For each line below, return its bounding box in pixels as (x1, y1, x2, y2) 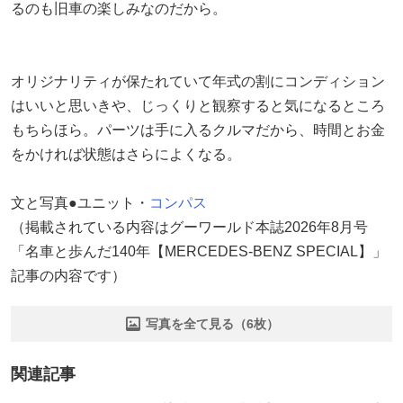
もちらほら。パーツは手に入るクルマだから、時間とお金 (11, 121, 385, 138)
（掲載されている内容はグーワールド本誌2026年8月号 (11, 219, 368, 235)
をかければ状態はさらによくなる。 (11, 146, 241, 162)
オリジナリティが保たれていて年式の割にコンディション (11, 73, 385, 89)
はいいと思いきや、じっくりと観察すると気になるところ (11, 97, 385, 113)
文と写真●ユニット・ (11, 194, 149, 210)
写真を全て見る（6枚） (146, 316, 279, 331)
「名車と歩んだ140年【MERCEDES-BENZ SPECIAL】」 (11, 243, 387, 259)
